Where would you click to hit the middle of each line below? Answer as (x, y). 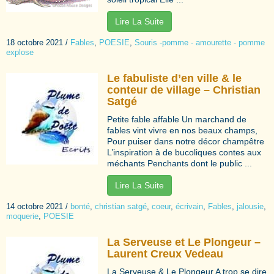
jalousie (250, 206)
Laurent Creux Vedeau (165, 254)
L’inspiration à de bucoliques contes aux (184, 152)
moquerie (22, 216)
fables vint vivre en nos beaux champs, (182, 130)
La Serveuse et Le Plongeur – (184, 242)
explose (20, 52)
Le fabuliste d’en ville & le (174, 78)
